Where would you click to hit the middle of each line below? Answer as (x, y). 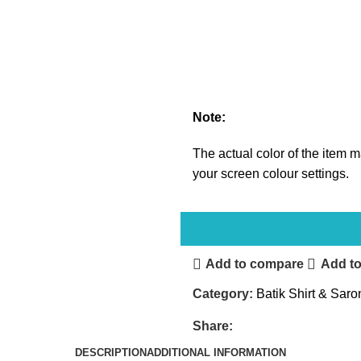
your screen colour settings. (271, 173)
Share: (213, 326)
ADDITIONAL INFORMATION (216, 353)
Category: (223, 293)
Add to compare (255, 264)
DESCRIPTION (111, 353)
